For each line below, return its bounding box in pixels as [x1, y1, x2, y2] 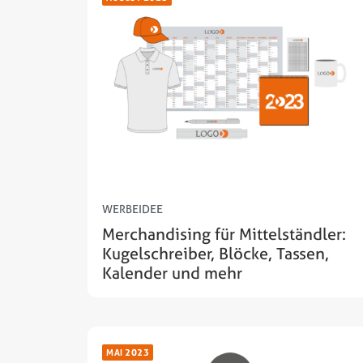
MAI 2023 [106, 347, 150, 358]
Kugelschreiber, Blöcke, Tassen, [102, 242, 329, 265]
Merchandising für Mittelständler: [102, 223, 346, 246]
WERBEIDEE [102, 201, 163, 217]
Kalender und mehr [102, 262, 242, 284]
